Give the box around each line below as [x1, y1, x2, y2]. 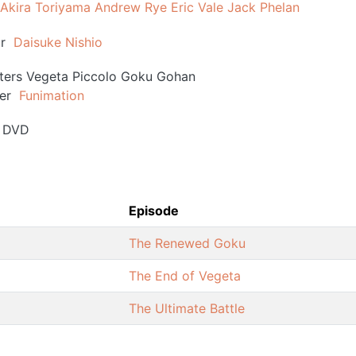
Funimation [18, 87, 84, 103]
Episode [129, 202, 179, 219]
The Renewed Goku [129, 234, 246, 251]
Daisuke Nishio [13, 33, 103, 50]
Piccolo [72, 68, 117, 84]
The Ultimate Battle [129, 300, 245, 316]
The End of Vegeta [129, 267, 241, 284]
